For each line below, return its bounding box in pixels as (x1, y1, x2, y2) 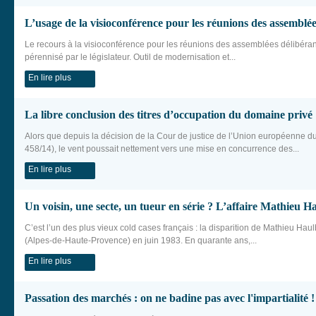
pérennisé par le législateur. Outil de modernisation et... (25, 52, 236, 62)
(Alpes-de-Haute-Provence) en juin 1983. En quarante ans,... (25, 236, 257, 245)
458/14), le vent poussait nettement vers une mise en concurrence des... (25, 144, 299, 154)
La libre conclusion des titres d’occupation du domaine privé (25, 109, 312, 121)
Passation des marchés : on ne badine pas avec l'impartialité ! (25, 292, 315, 304)
